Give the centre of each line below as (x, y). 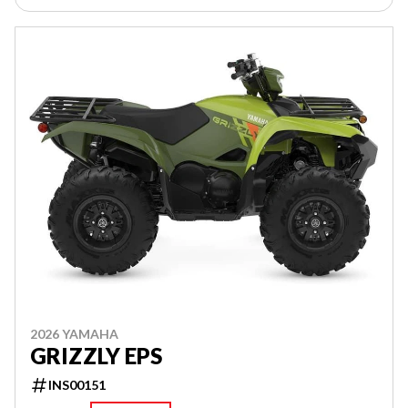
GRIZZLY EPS (96, 355)
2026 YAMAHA (74, 333)
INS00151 (77, 384)
